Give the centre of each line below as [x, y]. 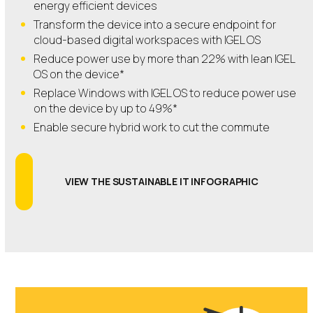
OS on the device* [79, 74]
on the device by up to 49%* [106, 109]
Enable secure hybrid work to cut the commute [153, 128]
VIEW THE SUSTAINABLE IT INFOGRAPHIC [161, 182]
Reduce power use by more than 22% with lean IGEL [165, 59]
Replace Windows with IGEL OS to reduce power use [165, 93]
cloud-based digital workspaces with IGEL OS [147, 40]
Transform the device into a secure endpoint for [155, 25]
